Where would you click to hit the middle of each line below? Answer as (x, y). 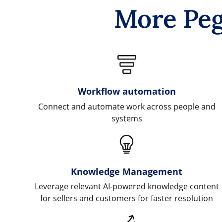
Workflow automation (127, 91)
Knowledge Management (127, 171)
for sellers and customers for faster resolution (127, 198)
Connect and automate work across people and (127, 106)
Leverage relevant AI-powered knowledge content (127, 187)
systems (127, 118)
